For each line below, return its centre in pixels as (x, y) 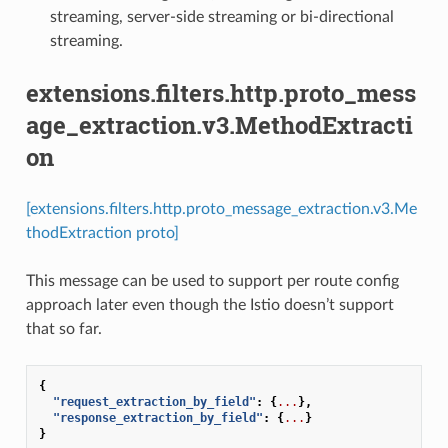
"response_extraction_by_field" (157, 417)
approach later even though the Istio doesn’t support (209, 304)
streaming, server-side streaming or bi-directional (221, 16)
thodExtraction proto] (102, 232)
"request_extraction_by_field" (154, 401)
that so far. (63, 328)
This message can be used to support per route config (212, 280)
